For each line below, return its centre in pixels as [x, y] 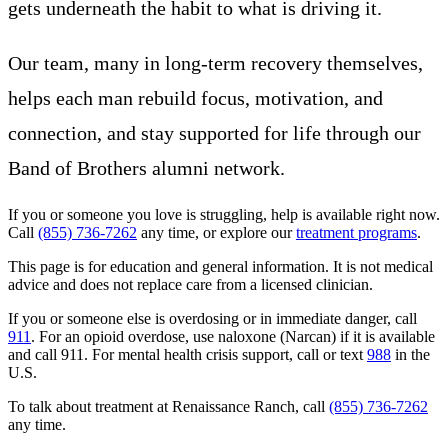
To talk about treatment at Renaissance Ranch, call [166, 406]
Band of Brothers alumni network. [146, 167]
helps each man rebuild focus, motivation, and [195, 97]
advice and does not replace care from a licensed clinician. [190, 284]
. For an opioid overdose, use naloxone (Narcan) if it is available [233, 336]
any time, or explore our [216, 232]
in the [412, 354]
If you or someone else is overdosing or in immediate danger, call [212, 318]
